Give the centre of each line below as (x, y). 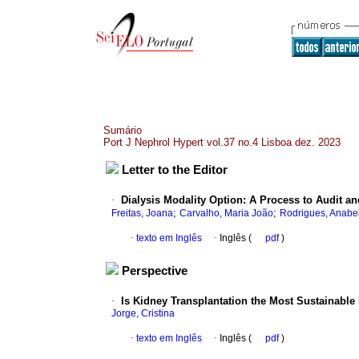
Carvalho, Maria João (226, 214)
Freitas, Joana (142, 214)
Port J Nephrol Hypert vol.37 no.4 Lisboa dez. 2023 (222, 142)
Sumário (123, 130)
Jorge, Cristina (143, 314)
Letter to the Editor (175, 170)
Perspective (155, 271)
